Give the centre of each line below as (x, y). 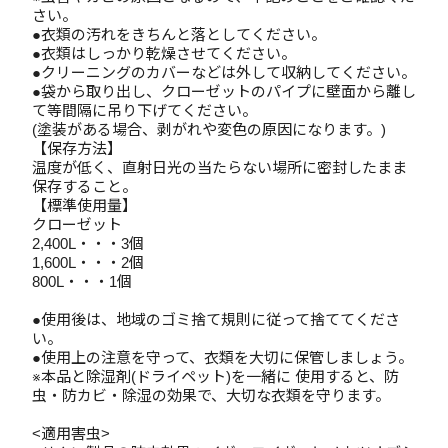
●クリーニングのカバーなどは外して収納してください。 (224, 72)
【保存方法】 (77, 148)
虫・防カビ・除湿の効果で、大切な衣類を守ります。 (211, 395)
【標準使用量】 (84, 205)
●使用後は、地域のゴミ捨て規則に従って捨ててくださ (216, 319)
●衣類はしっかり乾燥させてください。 (164, 53)
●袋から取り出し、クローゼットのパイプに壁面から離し (224, 91)
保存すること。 (84, 186)
